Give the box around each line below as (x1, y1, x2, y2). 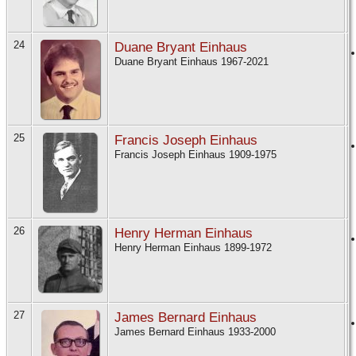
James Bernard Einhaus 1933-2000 (114, 326, 279, 339)
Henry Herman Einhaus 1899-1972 (114, 242, 275, 254)
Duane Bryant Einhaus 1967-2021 (114, 56, 272, 68)
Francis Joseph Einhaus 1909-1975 (114, 149, 280, 161)
